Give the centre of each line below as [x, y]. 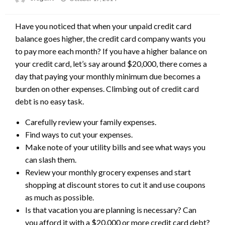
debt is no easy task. [49, 101]
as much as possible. [60, 197]
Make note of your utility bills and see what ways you [115, 147]
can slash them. [51, 160]
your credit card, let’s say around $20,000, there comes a [111, 64]
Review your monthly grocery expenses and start [108, 172]
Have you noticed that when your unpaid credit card [103, 26]
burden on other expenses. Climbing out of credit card [107, 89]
